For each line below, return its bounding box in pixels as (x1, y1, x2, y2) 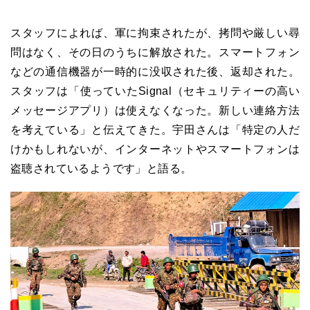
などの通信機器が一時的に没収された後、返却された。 (10, 66, 300, 78)
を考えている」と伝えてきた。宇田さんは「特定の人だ (10, 124, 300, 136)
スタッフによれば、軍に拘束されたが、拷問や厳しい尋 (10, 27, 300, 39)
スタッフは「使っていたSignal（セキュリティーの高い (10, 85, 300, 98)
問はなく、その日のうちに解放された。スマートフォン (10, 46, 300, 59)
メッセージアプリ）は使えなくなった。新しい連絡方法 (10, 104, 300, 117)
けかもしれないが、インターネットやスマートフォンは (10, 143, 300, 156)
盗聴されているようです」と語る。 (10, 163, 192, 175)
